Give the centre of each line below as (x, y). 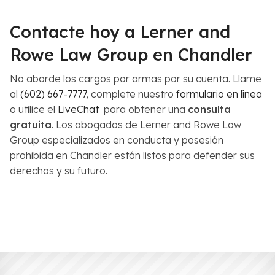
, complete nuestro (131, 94)
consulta (209, 109)
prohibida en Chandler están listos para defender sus (132, 155)
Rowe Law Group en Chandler (131, 54)
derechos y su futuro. (59, 170)
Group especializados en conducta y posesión (117, 140)
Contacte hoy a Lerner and (120, 32)
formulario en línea (219, 94)
